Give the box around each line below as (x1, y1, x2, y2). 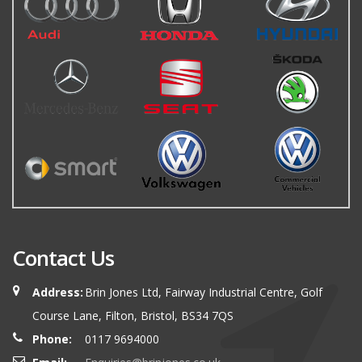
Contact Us (12, 242, 114, 272)
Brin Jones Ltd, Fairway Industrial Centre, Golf (85, 284, 322, 300)
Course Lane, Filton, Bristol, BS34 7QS (32, 307, 234, 323)
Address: (32, 284, 83, 300)
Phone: (32, 330, 72, 347)
